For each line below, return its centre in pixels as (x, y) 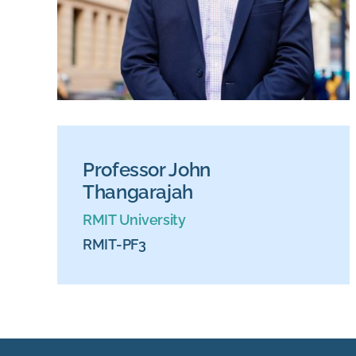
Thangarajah (137, 192)
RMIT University (134, 220)
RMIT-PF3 (114, 245)
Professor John (146, 170)
